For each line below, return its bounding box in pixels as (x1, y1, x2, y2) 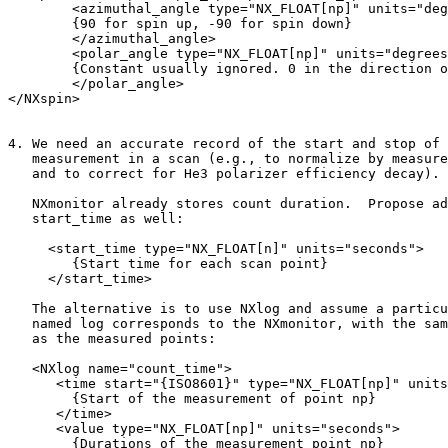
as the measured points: (8, 331, 216, 347)
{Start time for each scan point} (8, 256, 328, 272)
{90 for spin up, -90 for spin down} (8, 16, 352, 32)
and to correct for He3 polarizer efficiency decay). (8, 166, 440, 182)
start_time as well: (8, 211, 184, 227)
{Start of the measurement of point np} (8, 391, 376, 407)
